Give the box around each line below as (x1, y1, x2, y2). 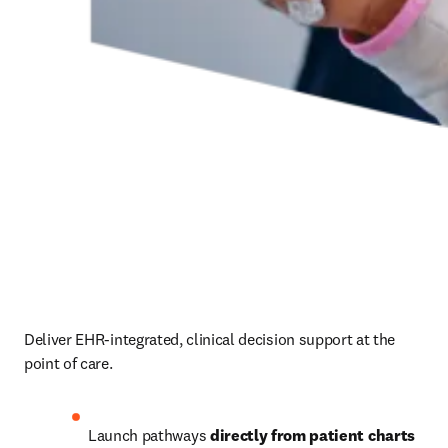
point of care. (24, 353, 120, 373)
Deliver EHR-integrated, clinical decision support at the (24, 329, 396, 349)
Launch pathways (88, 425, 210, 445)
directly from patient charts (209, 425, 415, 445)
